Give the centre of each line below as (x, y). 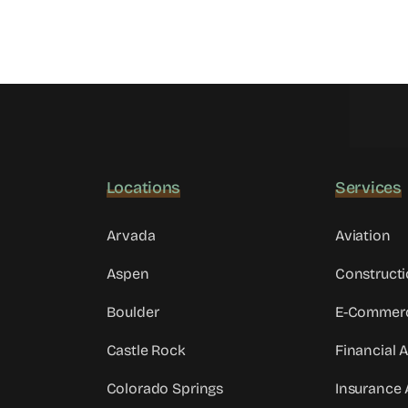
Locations (143, 188)
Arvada (131, 236)
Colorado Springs (165, 389)
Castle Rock (146, 351)
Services (368, 188)
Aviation (362, 236)
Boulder (133, 312)
